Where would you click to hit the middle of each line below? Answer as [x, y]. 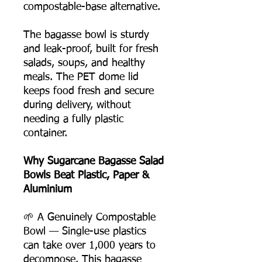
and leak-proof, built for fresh [91, 49]
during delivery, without [77, 105]
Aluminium [48, 189]
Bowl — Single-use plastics [85, 231]
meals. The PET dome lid [81, 77]
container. [45, 133]
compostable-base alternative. [92, 7]
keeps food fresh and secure [89, 91]
